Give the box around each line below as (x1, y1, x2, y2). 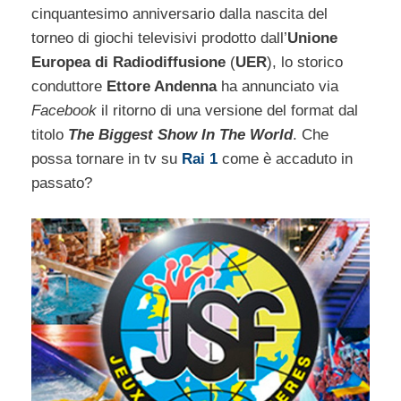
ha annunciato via (217, 78, 338, 96)
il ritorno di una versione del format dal (97, 102, 358, 120)
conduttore (31, 78, 107, 96)
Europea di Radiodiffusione (31, 54, 226, 72)
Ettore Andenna (107, 78, 217, 96)
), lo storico (267, 54, 343, 72)
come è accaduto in (218, 150, 353, 168)
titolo (31, 126, 68, 144)
